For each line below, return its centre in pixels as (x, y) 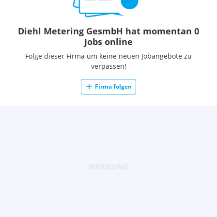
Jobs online (108, 42)
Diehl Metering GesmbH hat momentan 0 (108, 31)
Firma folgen (113, 86)
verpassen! (108, 66)
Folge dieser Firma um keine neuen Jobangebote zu (108, 56)
